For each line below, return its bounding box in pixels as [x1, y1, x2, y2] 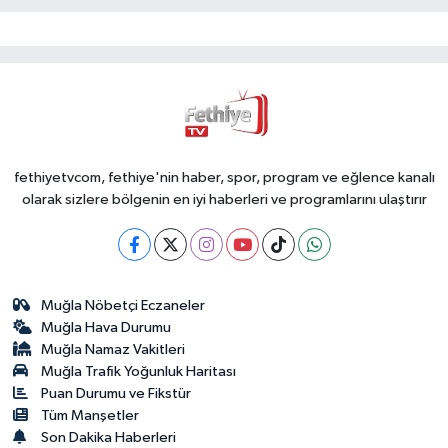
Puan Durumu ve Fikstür [41, 386, 192, 402]
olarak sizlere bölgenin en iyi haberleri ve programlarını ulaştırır [21, 192, 427, 208]
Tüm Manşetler [41, 408, 140, 424]
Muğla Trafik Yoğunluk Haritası [41, 364, 237, 380]
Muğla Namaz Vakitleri [41, 342, 186, 358]
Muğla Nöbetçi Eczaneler [41, 298, 206, 314]
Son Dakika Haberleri [41, 430, 177, 446]
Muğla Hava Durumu [41, 320, 172, 336]
